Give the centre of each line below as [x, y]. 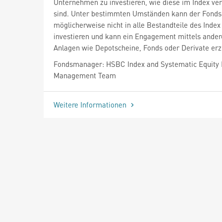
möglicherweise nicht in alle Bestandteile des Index [137, 25]
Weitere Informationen [91, 104]
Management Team [85, 75]
